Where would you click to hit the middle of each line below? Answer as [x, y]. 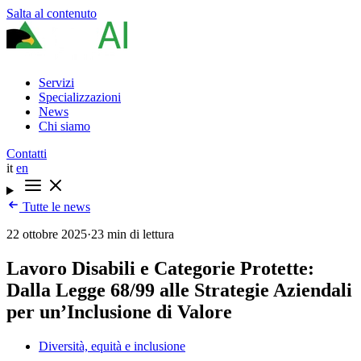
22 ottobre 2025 [47, 234]
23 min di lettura [133, 234]
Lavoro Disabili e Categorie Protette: [160, 268]
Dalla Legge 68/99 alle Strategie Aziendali [179, 290]
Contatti [27, 154]
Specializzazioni [80, 97]
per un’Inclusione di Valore [119, 311]
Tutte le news [55, 207]
